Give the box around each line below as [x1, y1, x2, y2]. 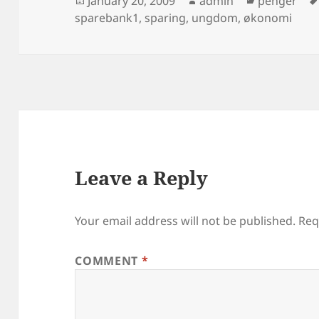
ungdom [192, 9, 239, 26]
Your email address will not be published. [75, 213, 296, 229]
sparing [145, 9, 187, 26]
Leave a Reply [75, 164, 209, 192]
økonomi [244, 9, 293, 26]
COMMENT [75, 253, 142, 269]
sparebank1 [75, 9, 140, 26]
